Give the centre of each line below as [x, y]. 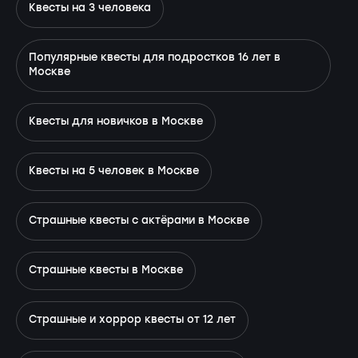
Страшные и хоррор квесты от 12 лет [132, 320]
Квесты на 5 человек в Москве [114, 171]
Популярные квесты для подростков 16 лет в [155, 58]
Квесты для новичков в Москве [116, 121]
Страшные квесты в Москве [106, 270]
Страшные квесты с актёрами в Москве [139, 221]
